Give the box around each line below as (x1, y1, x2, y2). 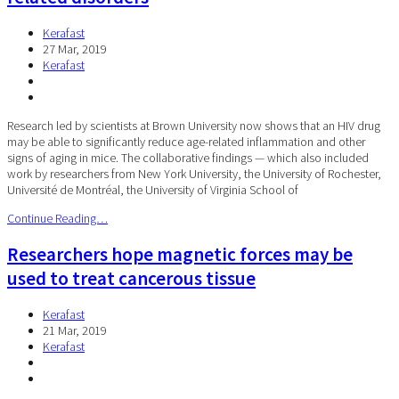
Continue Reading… (7, 209, 108, 226)
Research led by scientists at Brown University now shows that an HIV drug (7, 117, 380, 134)
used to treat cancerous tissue (7, 266, 256, 291)
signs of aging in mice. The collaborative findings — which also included (7, 149, 369, 166)
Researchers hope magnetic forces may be (7, 242, 353, 267)
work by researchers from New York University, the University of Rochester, (7, 165, 381, 182)
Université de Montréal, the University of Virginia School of (7, 181, 301, 198)
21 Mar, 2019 (43, 322, 107, 338)
